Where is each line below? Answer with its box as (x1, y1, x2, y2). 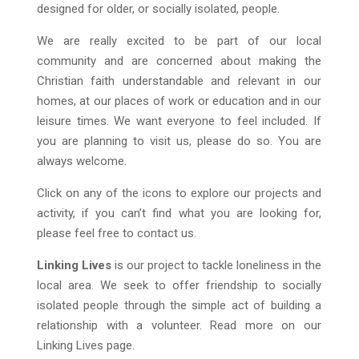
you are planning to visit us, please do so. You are (36, 134, 321, 149)
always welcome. (36, 154, 127, 169)
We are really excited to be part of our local (36, 34, 321, 49)
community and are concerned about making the (36, 54, 321, 69)
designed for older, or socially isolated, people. (36, 2, 280, 17)
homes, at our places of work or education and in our (36, 94, 321, 109)
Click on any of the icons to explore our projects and (36, 186, 321, 201)
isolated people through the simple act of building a (36, 298, 321, 313)
